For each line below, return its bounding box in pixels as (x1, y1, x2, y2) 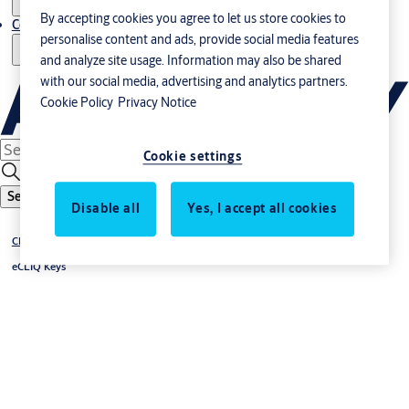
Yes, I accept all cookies (187, 200, 338, 217)
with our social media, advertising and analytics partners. (40, 73, 349, 90)
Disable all (71, 200, 141, 217)
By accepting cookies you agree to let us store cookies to (40, 10, 347, 27)
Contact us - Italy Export (11, 16, 145, 33)
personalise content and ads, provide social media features (40, 31, 360, 48)
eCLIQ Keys (11, 259, 66, 274)
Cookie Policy (40, 94, 114, 111)
